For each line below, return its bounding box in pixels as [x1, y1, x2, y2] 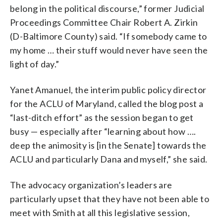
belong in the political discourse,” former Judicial [10, 2, 205, 14]
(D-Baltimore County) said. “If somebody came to [10, 30, 207, 42]
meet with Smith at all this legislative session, [10, 207, 190, 218]
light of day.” [10, 58, 59, 69]
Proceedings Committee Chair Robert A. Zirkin [10, 16, 198, 28]
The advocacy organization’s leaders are [10, 179, 172, 190]
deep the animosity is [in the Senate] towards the [10, 139, 207, 151]
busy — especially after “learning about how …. [10, 125, 196, 137]
